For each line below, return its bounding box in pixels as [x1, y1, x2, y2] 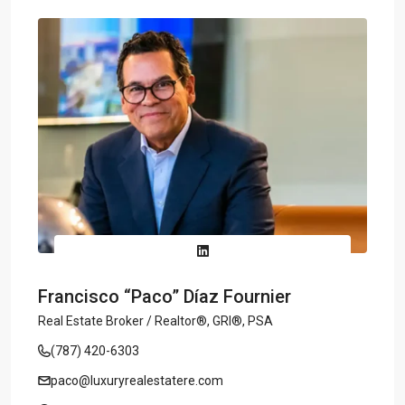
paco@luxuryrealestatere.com [51, 372, 223, 388]
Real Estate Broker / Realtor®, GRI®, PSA [38, 313, 273, 328]
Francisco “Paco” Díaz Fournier [38, 285, 291, 307]
